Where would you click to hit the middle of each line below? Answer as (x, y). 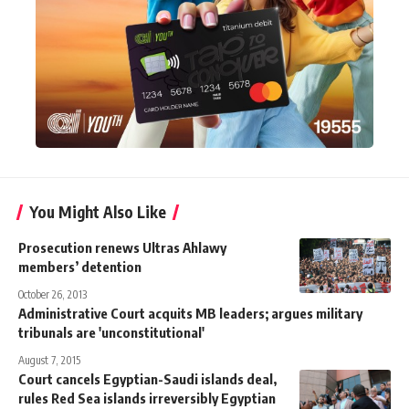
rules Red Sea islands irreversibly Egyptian (147, 399)
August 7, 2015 (49, 361)
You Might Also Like (98, 212)
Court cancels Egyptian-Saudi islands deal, (147, 379)
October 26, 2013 (52, 295)
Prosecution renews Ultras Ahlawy (122, 248)
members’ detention (80, 267)
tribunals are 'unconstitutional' (111, 333)
